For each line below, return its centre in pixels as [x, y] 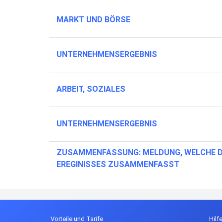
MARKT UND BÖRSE [93, 20]
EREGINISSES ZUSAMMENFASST [118, 164]
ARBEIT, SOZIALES [91, 89]
